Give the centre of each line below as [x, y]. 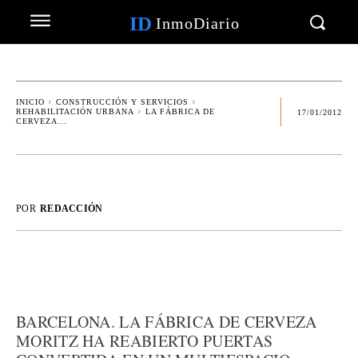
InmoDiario [197, 23]
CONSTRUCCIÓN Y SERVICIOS [122, 102]
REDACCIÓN [71, 209]
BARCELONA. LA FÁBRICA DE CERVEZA [167, 322]
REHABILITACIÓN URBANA [75, 111]
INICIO [30, 102]
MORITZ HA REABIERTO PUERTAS [145, 341]
